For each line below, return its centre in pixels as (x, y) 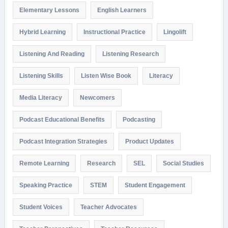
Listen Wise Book (106, 76)
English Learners (122, 10)
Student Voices (41, 207)
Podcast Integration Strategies (63, 141)
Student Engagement (155, 185)
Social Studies (183, 163)
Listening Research (130, 54)
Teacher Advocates (108, 207)
